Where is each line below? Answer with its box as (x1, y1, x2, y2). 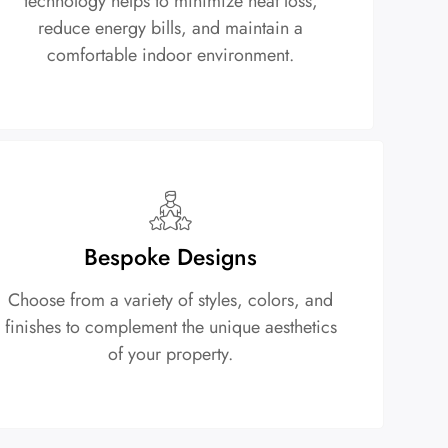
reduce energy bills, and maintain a (38, 14, 304, 41)
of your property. (108, 340, 234, 367)
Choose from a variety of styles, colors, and (8, 286, 334, 313)
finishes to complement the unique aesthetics (4, 313, 337, 340)
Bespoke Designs (84, 239, 258, 274)
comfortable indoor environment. (47, 41, 295, 68)
